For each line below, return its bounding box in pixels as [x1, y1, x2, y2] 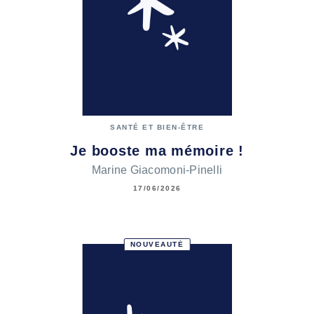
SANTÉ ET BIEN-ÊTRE [110, 123, 204, 132]
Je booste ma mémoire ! [70, 143, 244, 159]
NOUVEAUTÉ [130, 240, 184, 248]
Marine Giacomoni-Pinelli [91, 163, 223, 176]
